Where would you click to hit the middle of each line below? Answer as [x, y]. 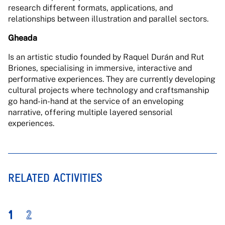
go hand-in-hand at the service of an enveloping [96, 101]
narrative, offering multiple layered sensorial [90, 112]
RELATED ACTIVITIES [55, 178]
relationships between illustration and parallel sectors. [108, 19]
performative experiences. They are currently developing [112, 79]
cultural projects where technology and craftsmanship [108, 90]
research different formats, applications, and [90, 8]
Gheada [23, 38]
